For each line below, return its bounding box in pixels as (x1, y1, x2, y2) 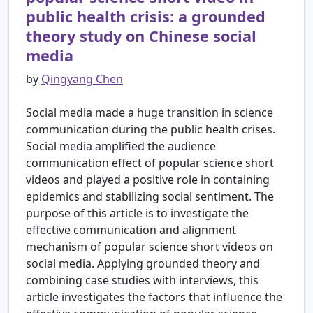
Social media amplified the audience (26, 138, 216, 154)
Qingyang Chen (41, 71, 123, 87)
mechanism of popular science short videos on (26, 239, 273, 255)
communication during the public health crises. (26, 122, 275, 138)
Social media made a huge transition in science (26, 105, 273, 121)
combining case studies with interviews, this (26, 272, 259, 289)
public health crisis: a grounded (26, 6, 265, 27)
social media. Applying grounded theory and (26, 256, 260, 272)
